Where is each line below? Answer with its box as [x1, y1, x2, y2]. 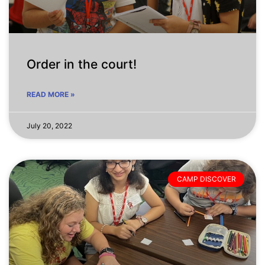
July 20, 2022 [27, 121, 72, 130]
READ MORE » [27, 89, 75, 99]
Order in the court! [27, 56, 137, 72]
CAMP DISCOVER [176, 174, 236, 184]
